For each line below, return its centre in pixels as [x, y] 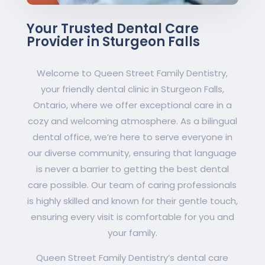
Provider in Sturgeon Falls [113, 42]
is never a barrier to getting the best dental [132, 169]
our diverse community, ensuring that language [132, 153]
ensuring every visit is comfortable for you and [132, 217]
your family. [132, 233]
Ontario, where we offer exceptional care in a [132, 105]
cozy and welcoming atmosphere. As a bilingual [132, 121]
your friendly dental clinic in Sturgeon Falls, [132, 89]
